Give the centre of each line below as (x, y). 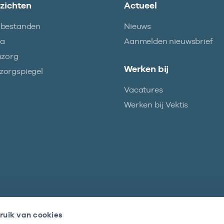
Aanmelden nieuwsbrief (168, 41)
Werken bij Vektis (156, 105)
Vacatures (143, 90)
